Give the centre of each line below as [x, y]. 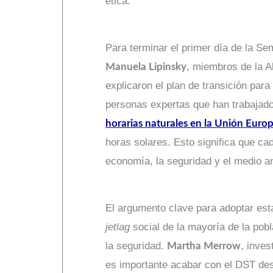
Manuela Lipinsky [146, 66]
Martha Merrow [204, 246]
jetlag [118, 227]
